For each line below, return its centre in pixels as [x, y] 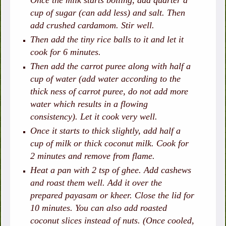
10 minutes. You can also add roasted [99, 208]
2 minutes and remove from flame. [93, 156]
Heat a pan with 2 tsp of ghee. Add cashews [111, 170]
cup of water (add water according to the [106, 79]
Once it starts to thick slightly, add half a [106, 131]
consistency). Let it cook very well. [95, 117]
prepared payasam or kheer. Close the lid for [112, 195]
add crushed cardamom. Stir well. [93, 25]
